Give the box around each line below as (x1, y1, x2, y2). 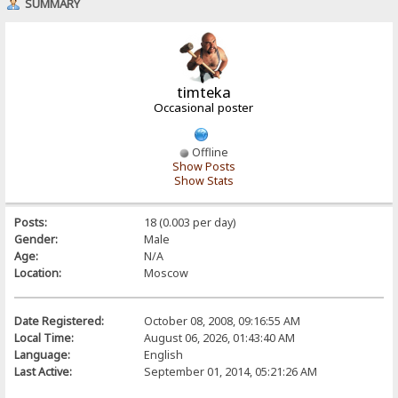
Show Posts (171, 158, 235, 174)
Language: (14, 346, 71, 362)
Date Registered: (14, 313, 105, 329)
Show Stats (173, 172, 234, 188)
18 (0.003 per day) (143, 214, 235, 230)
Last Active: (14, 363, 73, 379)
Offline (188, 144, 228, 160)
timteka (176, 81, 231, 102)
